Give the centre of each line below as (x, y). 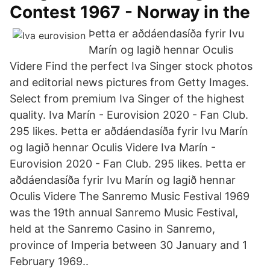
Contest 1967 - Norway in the (130, 12)
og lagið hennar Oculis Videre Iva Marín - (113, 147)
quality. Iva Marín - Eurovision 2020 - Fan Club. (129, 115)
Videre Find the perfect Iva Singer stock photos (131, 66)
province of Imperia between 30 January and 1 (128, 245)
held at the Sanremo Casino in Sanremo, (112, 229)
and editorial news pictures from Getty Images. (129, 82)
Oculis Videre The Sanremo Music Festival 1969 (130, 196)
